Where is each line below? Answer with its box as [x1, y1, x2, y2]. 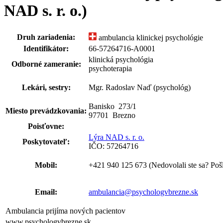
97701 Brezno [89, 111, 135, 119]
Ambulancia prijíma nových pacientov [5, 206, 125, 215]
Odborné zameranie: [11, 59, 81, 68]
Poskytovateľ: [22, 137, 70, 146]
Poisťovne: [28, 121, 64, 130]
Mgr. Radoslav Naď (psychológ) [89, 83, 191, 92]
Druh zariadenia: [17, 32, 75, 41]
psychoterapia [89, 64, 132, 73]
